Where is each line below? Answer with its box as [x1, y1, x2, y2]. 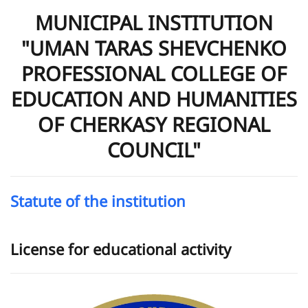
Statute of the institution [10, 190, 186, 211]
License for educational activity [10, 239, 231, 259]
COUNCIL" [107, 136, 201, 163]
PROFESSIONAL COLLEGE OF [21, 60, 287, 87]
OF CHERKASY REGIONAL [38, 111, 270, 137]
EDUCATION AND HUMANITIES [11, 85, 297, 112]
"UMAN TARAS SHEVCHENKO [21, 34, 287, 61]
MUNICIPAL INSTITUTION [35, 9, 273, 36]
